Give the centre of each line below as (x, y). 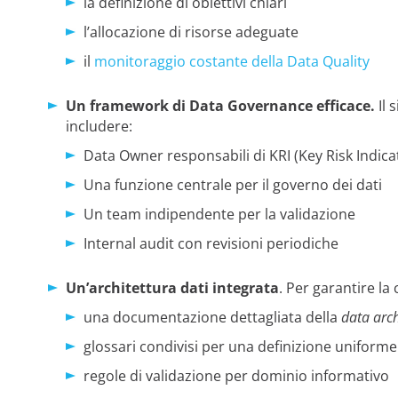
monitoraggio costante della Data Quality (231, 61)
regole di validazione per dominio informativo (238, 375)
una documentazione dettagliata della (212, 317)
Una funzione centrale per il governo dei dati (234, 184)
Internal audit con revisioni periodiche (212, 243)
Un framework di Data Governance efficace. (222, 105)
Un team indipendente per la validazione (221, 214)
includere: (102, 126)
